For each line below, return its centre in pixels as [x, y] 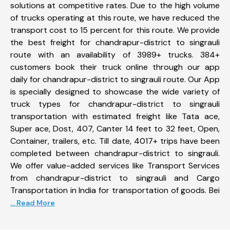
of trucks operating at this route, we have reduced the [115, 17]
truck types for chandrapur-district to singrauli [115, 104]
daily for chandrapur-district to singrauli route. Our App [115, 79]
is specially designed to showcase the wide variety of [115, 91]
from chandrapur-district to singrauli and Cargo [115, 178]
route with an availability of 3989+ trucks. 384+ [115, 54]
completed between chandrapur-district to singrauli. [115, 153]
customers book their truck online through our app [115, 67]
